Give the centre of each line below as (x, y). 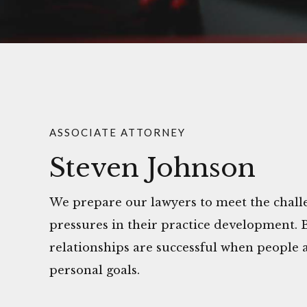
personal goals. (95, 270)
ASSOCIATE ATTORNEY (118, 132)
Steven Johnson (152, 168)
